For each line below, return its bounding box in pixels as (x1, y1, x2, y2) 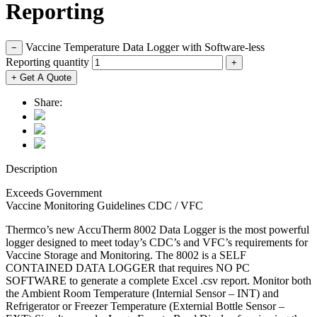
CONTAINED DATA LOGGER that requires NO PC (6, 261, 250, 274)
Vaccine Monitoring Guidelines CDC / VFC (6, 199, 203, 212)
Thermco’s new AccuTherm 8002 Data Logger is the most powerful (6, 223, 309, 236)
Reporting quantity (6, 55, 89, 68)
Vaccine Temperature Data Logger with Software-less (25, 40, 265, 53)
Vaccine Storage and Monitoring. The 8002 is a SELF (6, 248, 246, 261)
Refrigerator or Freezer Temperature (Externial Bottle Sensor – (6, 299, 284, 312)
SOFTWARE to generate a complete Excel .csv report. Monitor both (6, 274, 311, 287)
